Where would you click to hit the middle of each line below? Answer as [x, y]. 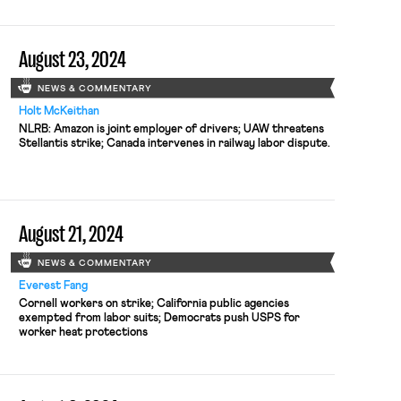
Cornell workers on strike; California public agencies [154, 303]
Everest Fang [53, 286]
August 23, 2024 [72, 60]
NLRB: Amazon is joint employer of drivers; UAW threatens [171, 129]
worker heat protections [83, 332]
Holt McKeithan [59, 111]
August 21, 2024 [71, 234]
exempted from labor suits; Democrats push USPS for [159, 318]
